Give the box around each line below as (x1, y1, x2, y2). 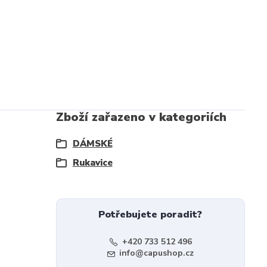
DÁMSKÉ (72, 138, 113, 150)
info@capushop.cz (119, 247, 194, 259)
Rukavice (72, 157, 113, 169)
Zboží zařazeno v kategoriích (55, 109, 226, 125)
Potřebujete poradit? (98, 208, 203, 221)
